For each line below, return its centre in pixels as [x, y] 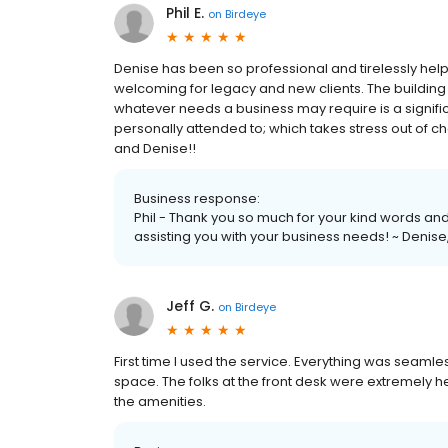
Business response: [197, 198]
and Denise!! [155, 148]
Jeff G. [190, 306]
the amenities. [160, 401]
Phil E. [185, 13]
